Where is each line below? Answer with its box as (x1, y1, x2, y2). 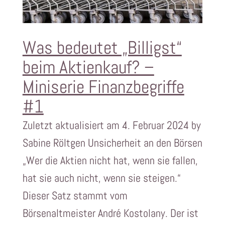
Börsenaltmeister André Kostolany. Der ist (22, 206, 198, 220)
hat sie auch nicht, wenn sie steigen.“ (22, 171, 181, 185)
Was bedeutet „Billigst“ (22, 36, 182, 60)
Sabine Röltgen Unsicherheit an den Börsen (22, 136, 202, 150)
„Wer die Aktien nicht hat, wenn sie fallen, (22, 153, 198, 168)
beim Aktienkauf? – (22, 56, 154, 79)
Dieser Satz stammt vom (22, 188, 128, 203)
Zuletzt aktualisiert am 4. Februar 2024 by (22, 118, 201, 133)
